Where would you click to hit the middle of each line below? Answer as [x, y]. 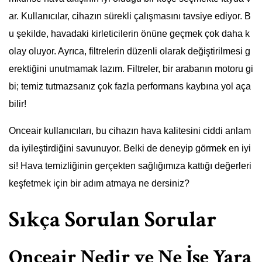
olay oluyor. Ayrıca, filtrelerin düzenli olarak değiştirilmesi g [130, 51]
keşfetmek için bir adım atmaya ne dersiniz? [99, 184]
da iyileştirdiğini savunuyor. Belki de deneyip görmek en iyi [130, 149]
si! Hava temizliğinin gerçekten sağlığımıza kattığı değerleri [130, 166]
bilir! [18, 104]
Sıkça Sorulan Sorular [113, 219]
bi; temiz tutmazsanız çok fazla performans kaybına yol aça [130, 87]
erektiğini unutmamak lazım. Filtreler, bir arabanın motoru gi [131, 69]
